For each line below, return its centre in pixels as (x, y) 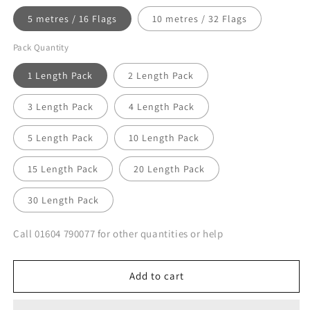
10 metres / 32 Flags (199, 18)
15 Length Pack (63, 168)
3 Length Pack (61, 106)
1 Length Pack (60, 75)
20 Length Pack (169, 168)
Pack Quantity (41, 47)
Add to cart (156, 276)
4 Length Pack (161, 106)
